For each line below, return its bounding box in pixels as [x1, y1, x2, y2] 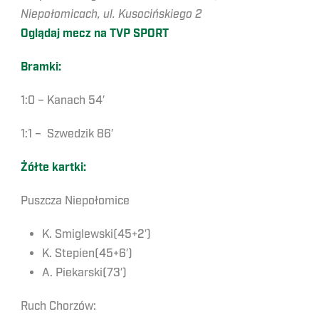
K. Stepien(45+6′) [42, 246, 135, 261]
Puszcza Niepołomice [21, 193, 130, 208]
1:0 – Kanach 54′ [21, 93, 105, 108]
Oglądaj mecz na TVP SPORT [21, 26, 169, 41]
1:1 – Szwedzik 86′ [21, 126, 113, 141]
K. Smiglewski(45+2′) [42, 226, 154, 241]
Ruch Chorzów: [21, 298, 96, 313]
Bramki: [21, 59, 61, 75]
